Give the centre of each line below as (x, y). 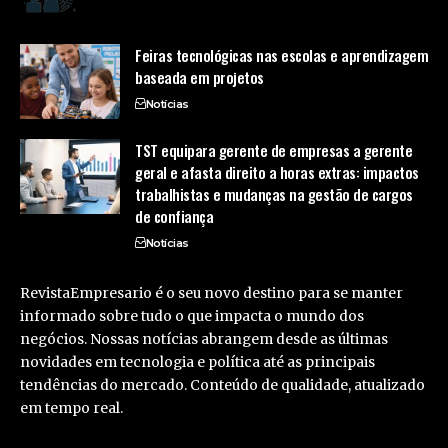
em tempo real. (71, 407)
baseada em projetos (199, 76)
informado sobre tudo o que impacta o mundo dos (192, 315)
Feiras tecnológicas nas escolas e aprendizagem (282, 54)
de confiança (174, 215)
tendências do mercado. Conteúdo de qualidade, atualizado (222, 384)
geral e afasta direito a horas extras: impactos (277, 171)
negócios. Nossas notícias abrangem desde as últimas (204, 338)
